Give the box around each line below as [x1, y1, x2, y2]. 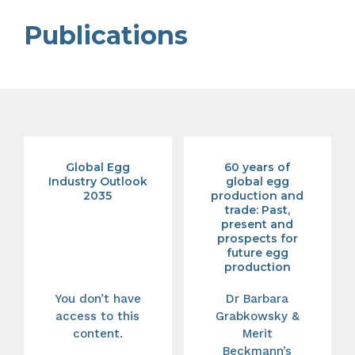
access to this [55, 308, 140, 323]
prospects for [216, 231, 298, 246]
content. [72, 326, 123, 341]
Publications [24, 20, 188, 51]
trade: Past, [224, 202, 290, 217]
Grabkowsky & [215, 308, 300, 323]
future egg [226, 245, 288, 260]
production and [211, 188, 304, 203]
